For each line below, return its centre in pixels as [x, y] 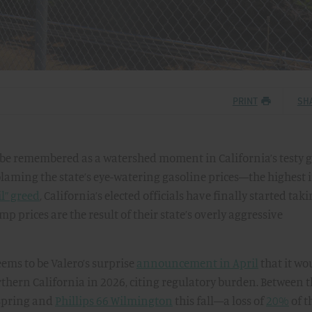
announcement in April [197, 263]
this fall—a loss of [219, 301]
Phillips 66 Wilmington [114, 301]
